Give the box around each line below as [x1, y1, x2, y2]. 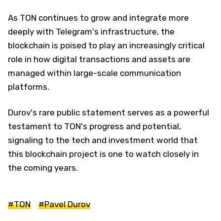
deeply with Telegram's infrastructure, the [8, 26, 175, 37]
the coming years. [8, 162, 78, 173]
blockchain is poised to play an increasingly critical [8, 40, 205, 50]
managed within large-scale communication [8, 68, 181, 78]
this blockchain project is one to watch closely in [8, 148, 199, 159]
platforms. [8, 81, 49, 92]
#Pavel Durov [38, 199, 90, 209]
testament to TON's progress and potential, [8, 121, 181, 131]
